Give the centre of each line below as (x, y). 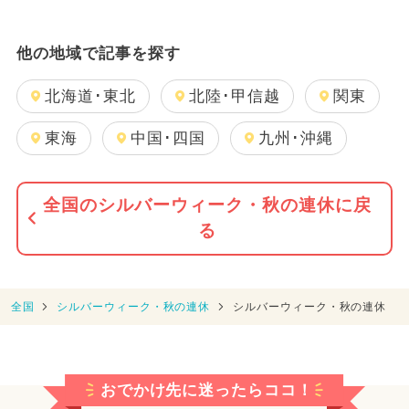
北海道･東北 (90, 96)
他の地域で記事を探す (98, 53)
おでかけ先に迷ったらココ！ (207, 390)
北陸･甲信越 (234, 96)
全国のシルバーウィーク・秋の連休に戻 (207, 205)
